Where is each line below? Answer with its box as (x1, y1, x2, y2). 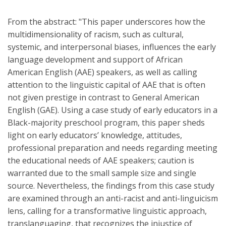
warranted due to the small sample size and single (8, 167, 196, 179)
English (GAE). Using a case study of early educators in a (8, 104, 217, 116)
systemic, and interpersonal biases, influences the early (8, 41, 216, 53)
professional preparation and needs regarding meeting (8, 142, 217, 154)
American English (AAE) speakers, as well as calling (8, 67, 197, 78)
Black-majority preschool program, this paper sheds (8, 117, 205, 129)
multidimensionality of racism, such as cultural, (8, 29, 184, 40)
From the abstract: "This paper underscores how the (8, 16, 205, 28)
